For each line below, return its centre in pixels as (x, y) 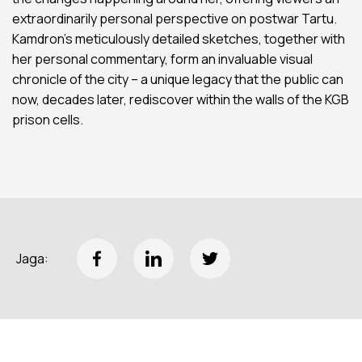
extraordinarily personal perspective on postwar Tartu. (175, 19)
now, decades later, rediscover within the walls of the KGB (181, 100)
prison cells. (48, 120)
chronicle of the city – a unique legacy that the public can (178, 80)
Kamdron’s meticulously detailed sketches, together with (179, 39)
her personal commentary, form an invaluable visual (162, 59)
